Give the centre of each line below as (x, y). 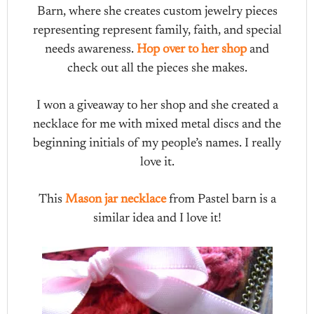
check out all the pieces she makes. (157, 69)
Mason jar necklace (115, 200)
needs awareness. (91, 50)
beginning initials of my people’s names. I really (157, 144)
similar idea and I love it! (157, 219)
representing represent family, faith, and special (157, 31)
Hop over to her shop (192, 50)
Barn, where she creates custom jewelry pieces (157, 12)
